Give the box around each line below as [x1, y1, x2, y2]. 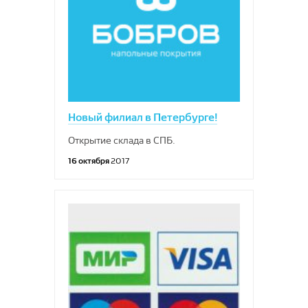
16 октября [68, 155, 111, 166]
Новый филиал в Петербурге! [68, 111, 217, 124]
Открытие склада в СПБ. [68, 135, 175, 146]
